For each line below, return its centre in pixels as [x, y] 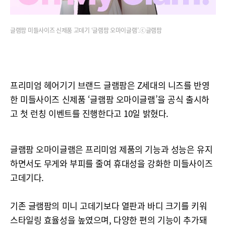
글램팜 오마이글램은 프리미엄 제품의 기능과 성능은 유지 [111, 149]
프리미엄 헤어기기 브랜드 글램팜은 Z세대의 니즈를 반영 [110, 85]
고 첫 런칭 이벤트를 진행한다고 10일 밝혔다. [89, 113]
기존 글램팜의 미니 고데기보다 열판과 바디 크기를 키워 [109, 206]
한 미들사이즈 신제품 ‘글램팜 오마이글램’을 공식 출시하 [110, 99]
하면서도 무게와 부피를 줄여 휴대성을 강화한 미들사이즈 [111, 163]
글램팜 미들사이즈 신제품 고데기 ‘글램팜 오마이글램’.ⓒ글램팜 [86, 30]
